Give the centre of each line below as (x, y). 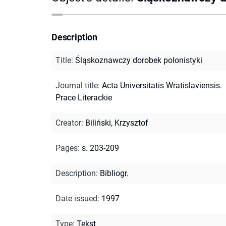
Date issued (76, 198)
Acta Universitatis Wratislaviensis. (162, 85)
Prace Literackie (84, 97)
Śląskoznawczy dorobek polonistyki (139, 60)
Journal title (77, 85)
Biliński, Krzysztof (117, 123)
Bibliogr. (114, 173)
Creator (68, 123)
